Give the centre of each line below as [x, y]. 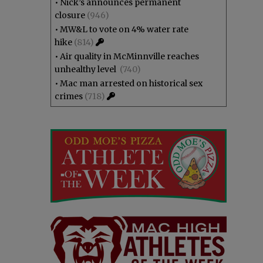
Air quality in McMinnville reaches [129, 56]
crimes [69, 96]
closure [70, 15]
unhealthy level [86, 69]
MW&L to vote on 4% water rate [124, 29]
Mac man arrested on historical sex [131, 83]
